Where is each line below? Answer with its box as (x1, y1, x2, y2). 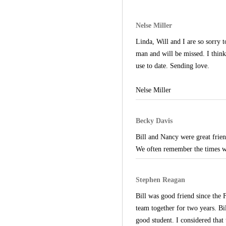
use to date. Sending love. (135, 62, 209, 70)
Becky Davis (135, 117, 173, 125)
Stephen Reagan (135, 176, 185, 184)
